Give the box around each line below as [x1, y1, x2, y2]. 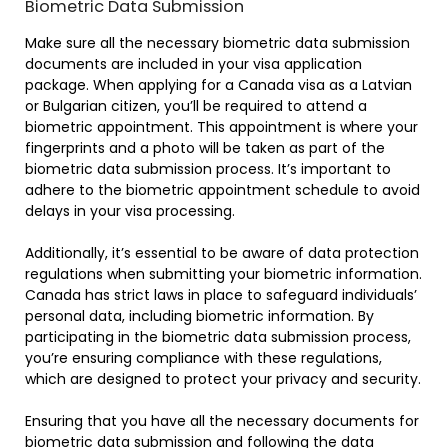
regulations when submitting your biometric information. [25, 263, 422, 284]
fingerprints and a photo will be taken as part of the [25, 137, 385, 158]
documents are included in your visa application [25, 53, 362, 74]
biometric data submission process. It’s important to [25, 158, 391, 179]
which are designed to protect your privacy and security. [25, 368, 421, 389]
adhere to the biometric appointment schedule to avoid [25, 179, 420, 200]
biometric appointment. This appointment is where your [25, 116, 418, 137]
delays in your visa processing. [25, 200, 235, 221]
